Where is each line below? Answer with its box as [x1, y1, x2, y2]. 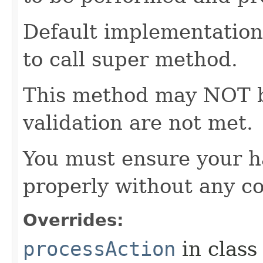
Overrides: [23, 210, 124, 230]
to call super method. [23, 47, 238, 71]
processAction [23, 237, 176, 261]
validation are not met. [23, 110, 253, 134]
